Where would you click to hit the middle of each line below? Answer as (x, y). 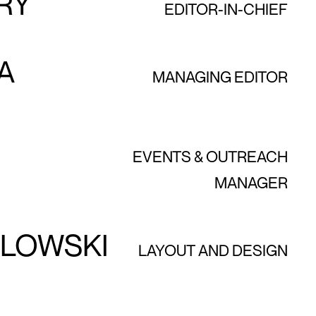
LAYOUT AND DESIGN (213, 251)
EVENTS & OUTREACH (210, 157)
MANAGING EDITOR (220, 77)
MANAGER (251, 183)
